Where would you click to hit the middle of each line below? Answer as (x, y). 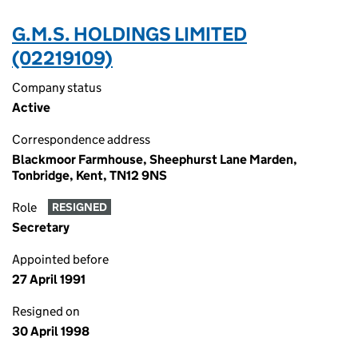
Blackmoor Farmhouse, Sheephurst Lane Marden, (155, 159)
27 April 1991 (49, 279)
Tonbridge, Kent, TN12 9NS (89, 175)
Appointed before (60, 259)
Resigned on (46, 311)
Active (31, 107)
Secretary (41, 227)
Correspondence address (81, 139)
